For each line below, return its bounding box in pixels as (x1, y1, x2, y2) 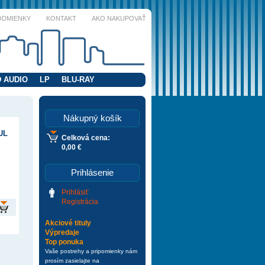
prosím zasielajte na (45, 257, 99, 264)
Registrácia (62, 198, 98, 206)
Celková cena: (62, 134, 110, 142)
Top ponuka (45, 238, 83, 246)
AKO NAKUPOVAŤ (92, 15, 146, 22)
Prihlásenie (71, 167, 114, 177)
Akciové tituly (45, 219, 91, 227)
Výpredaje (45, 228, 79, 237)
